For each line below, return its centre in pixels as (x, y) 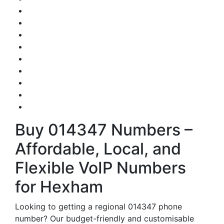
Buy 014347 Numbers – (104, 130)
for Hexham (59, 187)
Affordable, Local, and (98, 149)
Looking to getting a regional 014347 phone (98, 206)
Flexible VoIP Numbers (100, 168)
